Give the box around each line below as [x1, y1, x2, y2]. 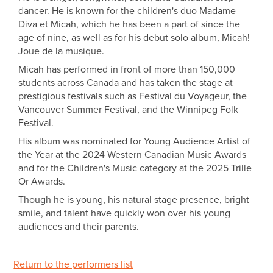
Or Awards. [18, 175, 66, 188]
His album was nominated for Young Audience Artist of [18, 135, 251, 147]
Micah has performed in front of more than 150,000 [18, 63, 236, 76]
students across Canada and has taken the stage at [18, 76, 233, 89]
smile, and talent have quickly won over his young [18, 207, 231, 219]
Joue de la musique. [18, 44, 105, 57]
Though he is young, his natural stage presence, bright [18, 193, 250, 206]
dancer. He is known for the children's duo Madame [18, 4, 236, 17]
